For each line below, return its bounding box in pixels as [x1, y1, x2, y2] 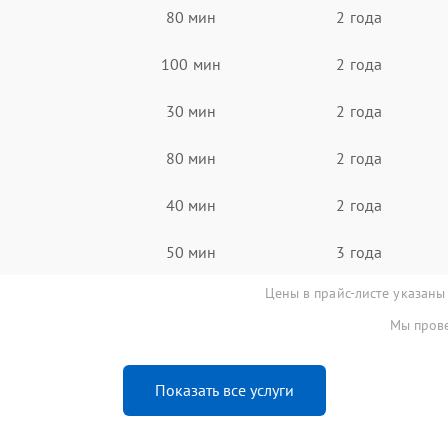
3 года [336, 241, 382, 262]
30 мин [165, 100, 217, 121]
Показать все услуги [154, 380, 294, 400]
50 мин [165, 241, 217, 262]
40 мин [165, 194, 217, 215]
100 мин [161, 53, 221, 74]
